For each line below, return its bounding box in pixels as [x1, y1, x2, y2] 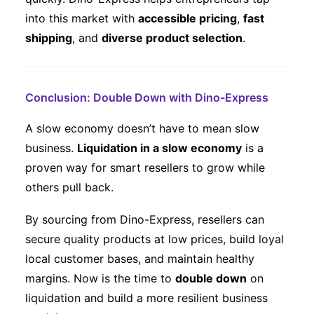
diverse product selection [102, 31, 243, 45]
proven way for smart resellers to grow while [25, 161, 265, 175]
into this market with [25, 11, 138, 25]
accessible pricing [138, 11, 237, 25]
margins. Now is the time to [25, 271, 175, 285]
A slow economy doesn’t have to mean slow [25, 121, 259, 135]
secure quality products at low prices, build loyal [25, 232, 284, 246]
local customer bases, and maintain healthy [25, 252, 254, 266]
